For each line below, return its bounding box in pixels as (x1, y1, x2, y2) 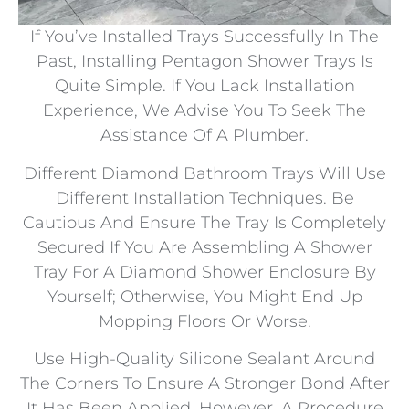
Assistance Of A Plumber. (100, 125, 309, 146)
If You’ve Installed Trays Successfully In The (30, 26, 379, 47)
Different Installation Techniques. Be (55, 187, 354, 208)
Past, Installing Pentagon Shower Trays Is (36, 51, 373, 72)
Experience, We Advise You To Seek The (43, 100, 366, 121)
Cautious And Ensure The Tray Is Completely (23, 212, 386, 233)
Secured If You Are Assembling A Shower (37, 236, 372, 257)
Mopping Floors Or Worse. (98, 310, 311, 331)
